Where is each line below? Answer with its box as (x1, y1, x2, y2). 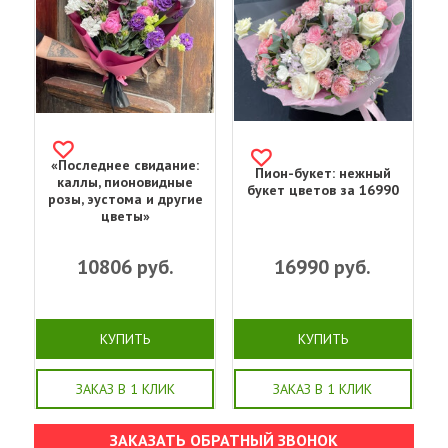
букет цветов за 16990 (246, 181, 399, 200)
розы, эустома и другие (47, 190, 203, 209)
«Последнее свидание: (51, 156, 200, 175)
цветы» (100, 207, 150, 226)
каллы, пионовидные (57, 173, 194, 192)
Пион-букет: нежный (254, 164, 391, 183)
